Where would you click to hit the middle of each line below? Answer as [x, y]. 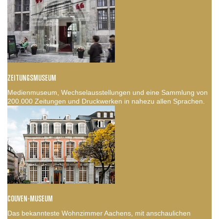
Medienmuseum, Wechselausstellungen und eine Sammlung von [108, 92]
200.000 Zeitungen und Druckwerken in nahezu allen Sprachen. [106, 101]
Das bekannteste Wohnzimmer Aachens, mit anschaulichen [99, 213]
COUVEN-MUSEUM [30, 199]
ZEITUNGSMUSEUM [32, 78]
